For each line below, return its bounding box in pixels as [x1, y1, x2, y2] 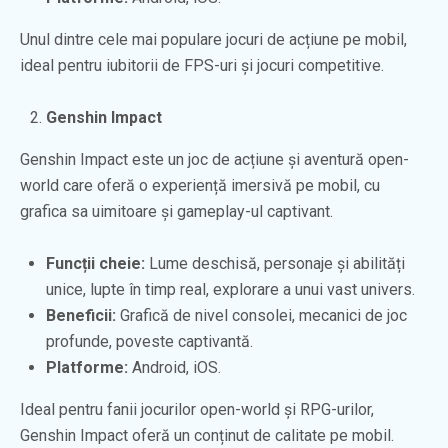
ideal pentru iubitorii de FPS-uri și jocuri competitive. [20, 55, 384, 75]
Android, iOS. [128, 357, 221, 377]
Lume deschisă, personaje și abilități [145, 253, 405, 273]
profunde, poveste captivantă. [46, 331, 253, 351]
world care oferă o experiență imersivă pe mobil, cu [20, 175, 380, 195]
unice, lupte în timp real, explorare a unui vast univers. [46, 279, 415, 299]
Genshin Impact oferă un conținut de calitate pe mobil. [20, 425, 394, 445]
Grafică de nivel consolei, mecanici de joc [116, 305, 407, 325]
